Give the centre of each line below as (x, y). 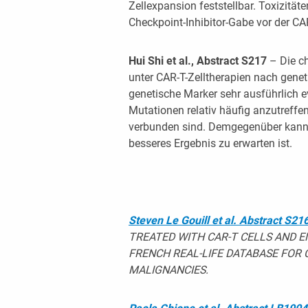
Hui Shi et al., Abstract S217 (199, 60)
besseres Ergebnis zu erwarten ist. (210, 143)
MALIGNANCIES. (168, 269)
